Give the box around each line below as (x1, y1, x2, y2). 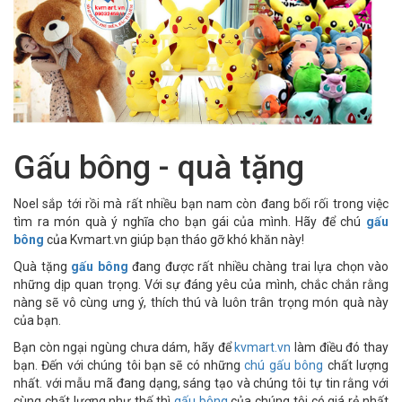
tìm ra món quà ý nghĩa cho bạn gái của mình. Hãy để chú (13, 214, 366, 230)
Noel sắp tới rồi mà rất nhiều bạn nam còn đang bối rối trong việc (13, 197, 389, 212)
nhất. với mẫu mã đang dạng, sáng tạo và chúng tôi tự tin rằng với (13, 376, 389, 391)
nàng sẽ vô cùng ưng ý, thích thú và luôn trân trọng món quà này (13, 295, 389, 310)
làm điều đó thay (291, 340, 389, 355)
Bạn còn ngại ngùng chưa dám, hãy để (13, 340, 235, 355)
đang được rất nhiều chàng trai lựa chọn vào (127, 259, 389, 275)
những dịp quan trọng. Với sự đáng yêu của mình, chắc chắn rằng (13, 277, 389, 293)
